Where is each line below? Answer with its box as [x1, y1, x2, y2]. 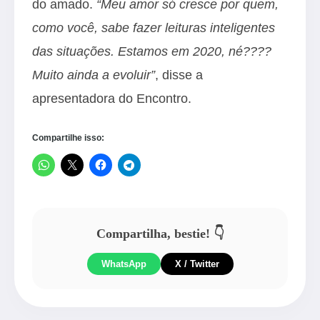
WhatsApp [101, 259, 146, 269]
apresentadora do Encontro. [32, 91, 191, 106]
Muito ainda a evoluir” [32, 67, 155, 82]
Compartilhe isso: [32, 133, 104, 143]
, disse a [155, 67, 203, 82]
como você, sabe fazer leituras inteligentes [32, 20, 275, 35]
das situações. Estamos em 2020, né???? [32, 44, 271, 59]
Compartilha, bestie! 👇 [96, 226, 224, 241]
